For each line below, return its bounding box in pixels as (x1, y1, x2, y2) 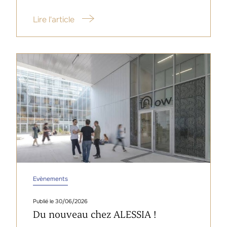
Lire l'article (33, 14, 74, 25)
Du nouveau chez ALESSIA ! (33, 208, 156, 221)
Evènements (33, 175, 68, 183)
